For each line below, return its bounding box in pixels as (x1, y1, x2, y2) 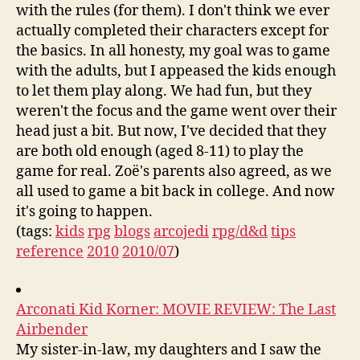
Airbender (16, 321, 88, 339)
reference (16, 242, 84, 261)
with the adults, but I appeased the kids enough (16, 61, 336, 80)
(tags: (16, 222, 55, 241)
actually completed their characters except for (16, 21, 329, 40)
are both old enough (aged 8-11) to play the (16, 141, 304, 161)
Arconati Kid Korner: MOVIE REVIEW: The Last (16, 301, 336, 319)
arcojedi (153, 222, 209, 241)
